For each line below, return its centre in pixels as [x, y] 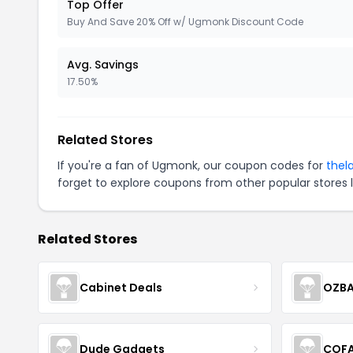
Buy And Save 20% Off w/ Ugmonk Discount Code [185, 22]
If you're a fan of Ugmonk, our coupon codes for [192, 165]
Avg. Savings [103, 65]
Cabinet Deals [121, 287]
